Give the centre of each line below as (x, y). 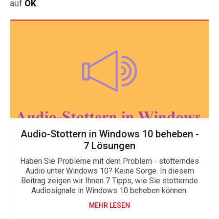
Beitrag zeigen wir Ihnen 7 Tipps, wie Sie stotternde (109, 181)
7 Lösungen (109, 146)
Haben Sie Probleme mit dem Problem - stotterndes (109, 161)
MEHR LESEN (109, 205)
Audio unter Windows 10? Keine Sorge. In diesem (109, 171)
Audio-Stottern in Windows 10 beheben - (109, 134)
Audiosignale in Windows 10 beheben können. (109, 190)
